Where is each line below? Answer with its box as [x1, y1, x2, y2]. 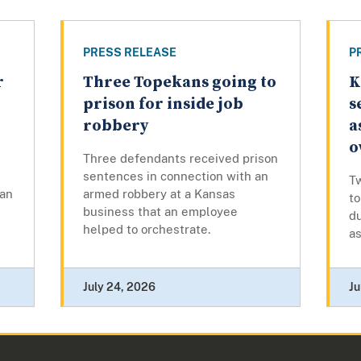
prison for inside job [82, 94, 243, 115]
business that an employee [82, 205, 238, 219]
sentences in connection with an [82, 169, 268, 184]
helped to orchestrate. [82, 222, 214, 237]
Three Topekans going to [82, 73, 276, 93]
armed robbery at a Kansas [82, 187, 235, 201]
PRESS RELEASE [82, 46, 176, 60]
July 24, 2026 [82, 280, 156, 294]
